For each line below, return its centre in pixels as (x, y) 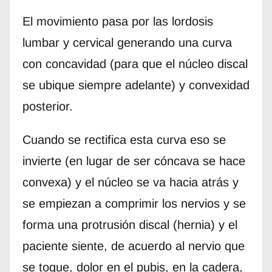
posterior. (47, 106)
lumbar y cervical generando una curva (127, 42)
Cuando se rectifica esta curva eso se (124, 139)
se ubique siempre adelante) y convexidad (136, 85)
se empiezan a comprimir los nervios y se (134, 203)
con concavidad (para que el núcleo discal (135, 63)
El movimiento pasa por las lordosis (117, 21)
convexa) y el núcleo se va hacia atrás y (130, 182)
